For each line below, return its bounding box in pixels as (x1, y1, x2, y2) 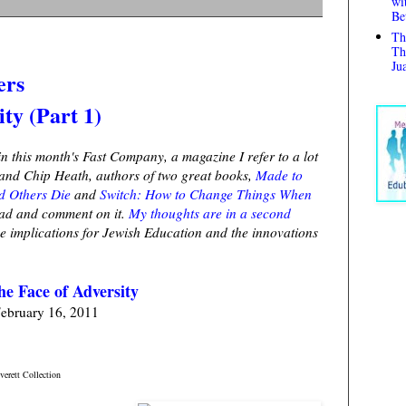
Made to (256, 166, 303, 185)
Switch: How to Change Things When (100, 185, 312, 204)
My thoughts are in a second (129, 204, 291, 223)
